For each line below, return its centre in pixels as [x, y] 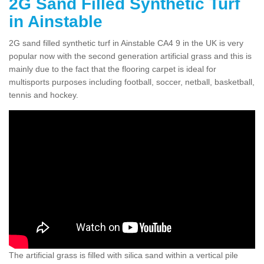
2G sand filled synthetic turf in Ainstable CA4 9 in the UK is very [126, 43]
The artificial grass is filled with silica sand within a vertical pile [123, 255]
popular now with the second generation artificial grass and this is [130, 56]
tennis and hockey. [44, 95]
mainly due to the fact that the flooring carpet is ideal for [113, 69]
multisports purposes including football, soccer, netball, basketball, [132, 82]
